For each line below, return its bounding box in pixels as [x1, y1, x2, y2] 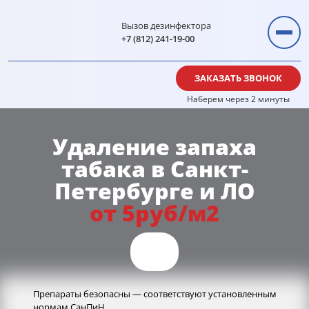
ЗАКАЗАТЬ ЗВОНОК [195, 72, 282, 84]
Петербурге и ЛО [54, 176, 255, 206]
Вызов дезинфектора [121, 19, 211, 32]
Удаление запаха [52, 132, 257, 161]
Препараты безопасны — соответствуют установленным [33, 288, 277, 300]
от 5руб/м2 [90, 198, 219, 228]
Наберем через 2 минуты [187, 93, 290, 105]
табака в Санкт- [61, 154, 248, 183]
